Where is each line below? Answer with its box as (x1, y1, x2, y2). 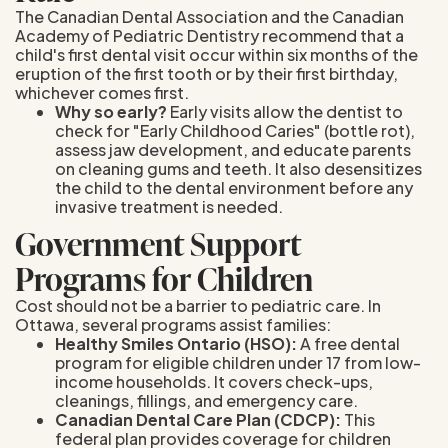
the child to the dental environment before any (55, 176, 413, 198)
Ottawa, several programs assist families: (15, 313, 331, 335)
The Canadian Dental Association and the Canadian (15, 5, 404, 27)
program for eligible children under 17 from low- (55, 351, 421, 373)
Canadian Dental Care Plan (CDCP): (55, 408, 341, 430)
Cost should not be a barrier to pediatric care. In (15, 294, 381, 316)
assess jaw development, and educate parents (55, 138, 411, 160)
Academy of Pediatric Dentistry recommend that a (15, 24, 404, 46)
